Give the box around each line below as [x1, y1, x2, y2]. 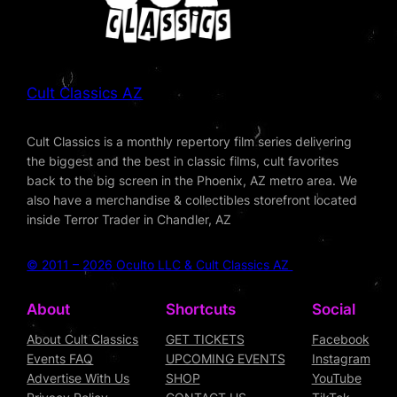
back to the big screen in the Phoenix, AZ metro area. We [27, 173, 358, 189]
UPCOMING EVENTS [165, 351, 285, 367]
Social [311, 300, 355, 318]
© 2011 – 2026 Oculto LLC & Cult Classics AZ [27, 257, 293, 273]
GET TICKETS [165, 331, 245, 347]
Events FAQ [27, 351, 94, 367]
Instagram [311, 351, 370, 367]
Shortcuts [165, 300, 236, 318]
